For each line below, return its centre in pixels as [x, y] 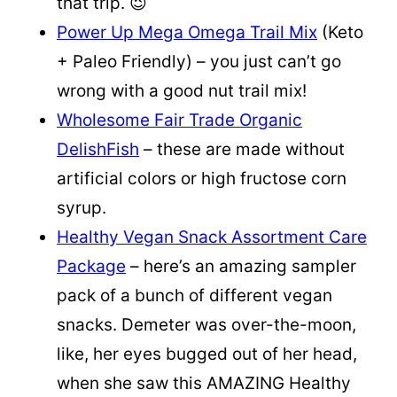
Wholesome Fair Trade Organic [179, 120]
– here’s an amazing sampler [241, 266]
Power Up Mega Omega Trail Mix [187, 32]
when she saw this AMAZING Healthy [204, 383]
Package [91, 266]
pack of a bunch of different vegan [195, 295]
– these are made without [242, 149]
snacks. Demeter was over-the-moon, [206, 324]
